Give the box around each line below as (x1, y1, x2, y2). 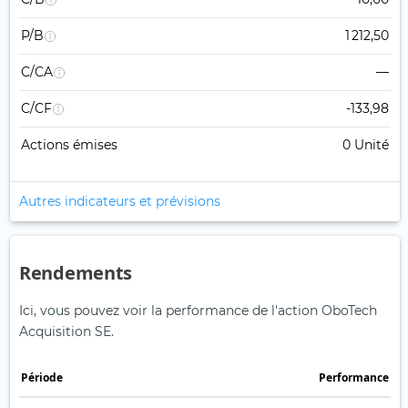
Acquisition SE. (19, 323, 114, 341)
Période (21, 370, 63, 386)
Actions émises (21, 137, 117, 154)
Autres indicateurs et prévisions (19, 193, 220, 210)
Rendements (19, 260, 132, 286)
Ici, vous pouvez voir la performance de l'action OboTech (19, 302, 377, 320)
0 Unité (342, 137, 389, 154)
